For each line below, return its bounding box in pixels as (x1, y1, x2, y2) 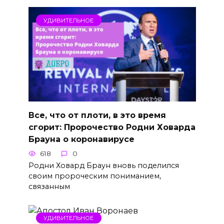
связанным (28, 181, 70, 191)
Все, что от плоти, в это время (28, 110, 166, 120)
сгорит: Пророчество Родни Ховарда (28, 122, 195, 132)
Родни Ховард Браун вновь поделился (28, 160, 179, 170)
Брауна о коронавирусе (28, 134, 134, 144)
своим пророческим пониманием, (28, 171, 161, 180)
